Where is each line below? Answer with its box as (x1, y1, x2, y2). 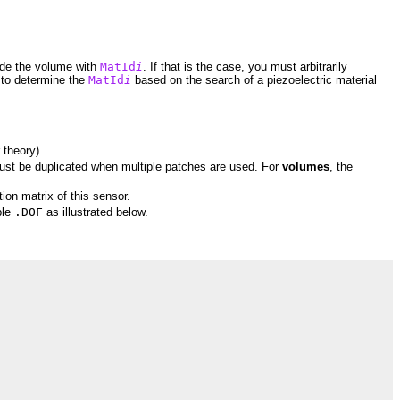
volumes (282, 159, 329, 173)
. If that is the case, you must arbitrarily (143, 59, 347, 73)
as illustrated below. (43, 204, 148, 219)
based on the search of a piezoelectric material (131, 72, 377, 87)
